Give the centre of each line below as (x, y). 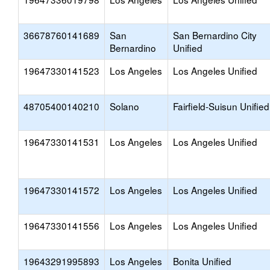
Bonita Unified (202, 261)
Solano (124, 106)
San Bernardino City (215, 35)
